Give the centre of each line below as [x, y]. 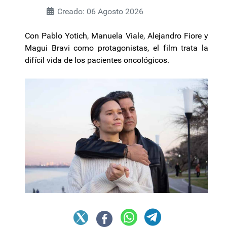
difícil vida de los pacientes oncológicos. [97, 60]
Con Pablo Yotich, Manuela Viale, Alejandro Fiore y [117, 35]
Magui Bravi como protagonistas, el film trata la [117, 48]
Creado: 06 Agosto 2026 [100, 11]
